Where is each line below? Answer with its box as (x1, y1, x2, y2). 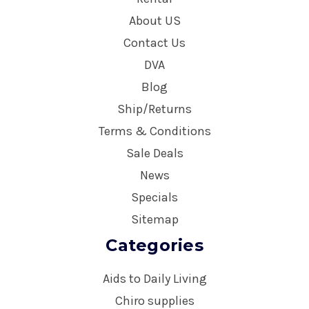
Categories (106, 235, 203, 255)
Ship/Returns (117, 101, 192, 117)
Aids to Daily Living (102, 270, 207, 286)
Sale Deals (126, 145, 183, 161)
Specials (131, 189, 178, 205)
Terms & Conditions (98, 123, 211, 139)
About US (128, 12, 181, 28)
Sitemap (130, 211, 179, 227)
